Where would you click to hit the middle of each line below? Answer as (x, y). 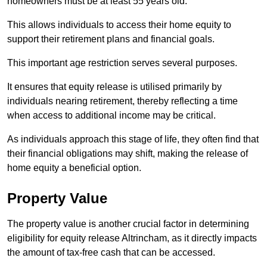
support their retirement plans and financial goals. (111, 39)
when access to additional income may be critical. (111, 115)
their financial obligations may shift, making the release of (128, 153)
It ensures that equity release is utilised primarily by (114, 86)
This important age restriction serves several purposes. (122, 63)
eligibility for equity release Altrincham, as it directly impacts (132, 238)
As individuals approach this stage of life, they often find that (133, 139)
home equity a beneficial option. (74, 167)
